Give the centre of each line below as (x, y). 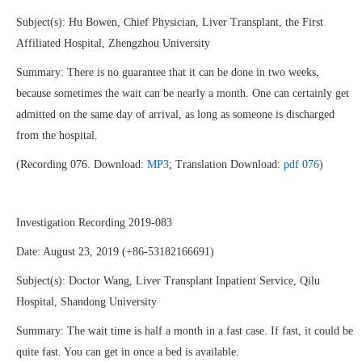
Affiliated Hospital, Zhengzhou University (113, 43)
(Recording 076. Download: (82, 164)
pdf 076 (301, 164)
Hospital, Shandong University (86, 302)
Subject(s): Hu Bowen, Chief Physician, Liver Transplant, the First (170, 22)
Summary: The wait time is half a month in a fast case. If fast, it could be (185, 331)
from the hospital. (57, 135)
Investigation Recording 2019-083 (94, 223)
